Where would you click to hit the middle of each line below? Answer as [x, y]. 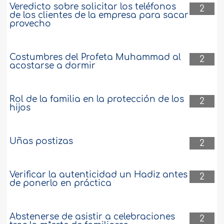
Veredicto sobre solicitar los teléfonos [93, 6]
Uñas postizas [41, 141]
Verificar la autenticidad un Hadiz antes [99, 174]
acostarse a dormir [53, 65]
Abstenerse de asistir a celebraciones [92, 216]
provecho [30, 23]
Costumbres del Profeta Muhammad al [95, 57]
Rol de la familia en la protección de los [97, 99]
